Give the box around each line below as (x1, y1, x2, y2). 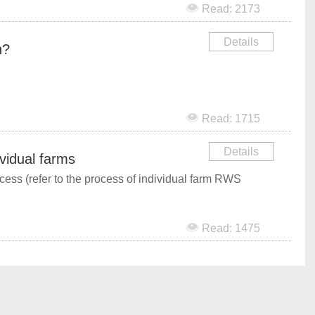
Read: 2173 (199, 3, 260, 15)
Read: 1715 (199, 112, 260, 124)
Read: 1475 (199, 222, 260, 234)
